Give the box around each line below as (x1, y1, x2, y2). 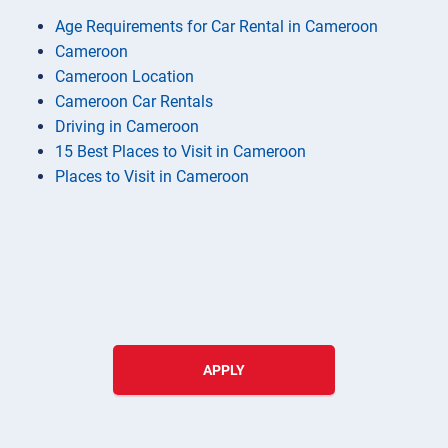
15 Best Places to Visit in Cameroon (55, 142, 306, 162)
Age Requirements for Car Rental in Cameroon (55, 17, 378, 37)
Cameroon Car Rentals (55, 92, 213, 112)
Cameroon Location (55, 67, 194, 87)
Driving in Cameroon (55, 117, 199, 137)
